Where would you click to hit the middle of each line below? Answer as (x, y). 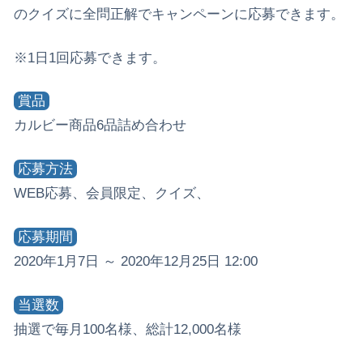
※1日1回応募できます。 (90, 58)
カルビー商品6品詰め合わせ (100, 126)
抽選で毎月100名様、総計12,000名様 (128, 329)
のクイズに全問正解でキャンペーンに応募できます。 (179, 14)
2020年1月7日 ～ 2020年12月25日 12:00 (136, 262)
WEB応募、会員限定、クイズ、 (112, 194)
